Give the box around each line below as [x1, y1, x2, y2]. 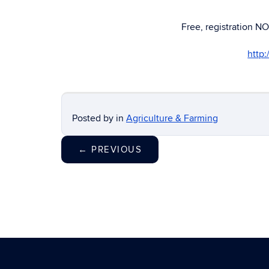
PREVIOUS [88, 144, 142, 155]
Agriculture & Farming [126, 112, 218, 124]
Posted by [72, 112, 116, 124]
